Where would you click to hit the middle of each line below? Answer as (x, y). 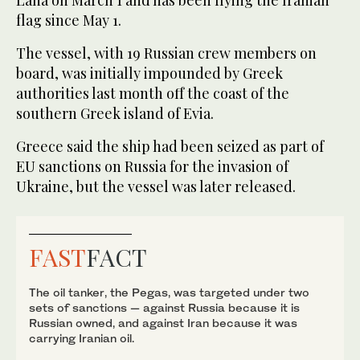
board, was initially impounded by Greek (149, 74)
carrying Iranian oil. (82, 338)
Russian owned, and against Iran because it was (163, 323)
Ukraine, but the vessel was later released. (156, 187)
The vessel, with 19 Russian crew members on (166, 53)
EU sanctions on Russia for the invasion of (152, 167)
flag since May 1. (69, 20)
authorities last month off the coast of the (153, 94)
